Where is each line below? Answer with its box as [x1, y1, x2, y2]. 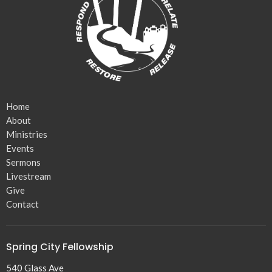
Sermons [6, 156, 41, 168]
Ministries [6, 128, 47, 140]
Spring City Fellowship [6, 239, 114, 254]
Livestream [6, 170, 51, 182]
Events [6, 142, 34, 154]
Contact [6, 198, 39, 209]
